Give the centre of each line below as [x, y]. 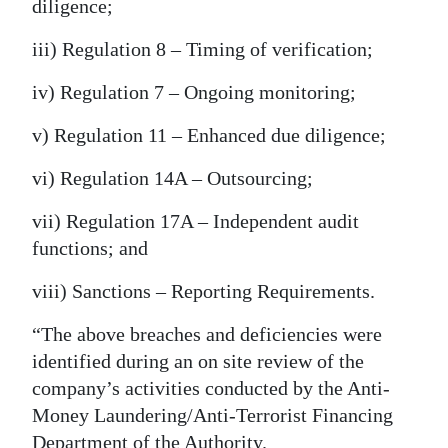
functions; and [90, 248]
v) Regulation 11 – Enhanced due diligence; [209, 135]
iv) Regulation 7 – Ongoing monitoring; [194, 92]
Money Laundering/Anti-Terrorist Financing [212, 415]
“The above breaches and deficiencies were [207, 334]
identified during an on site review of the [198, 361]
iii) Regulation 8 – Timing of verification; [202, 49]
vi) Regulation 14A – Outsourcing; [172, 178]
